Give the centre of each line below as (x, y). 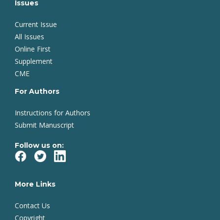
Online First (33, 49)
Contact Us (32, 206)
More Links (35, 184)
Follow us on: (39, 145)
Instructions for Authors (53, 113)
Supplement (34, 61)
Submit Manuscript (44, 125)
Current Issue (36, 24)
